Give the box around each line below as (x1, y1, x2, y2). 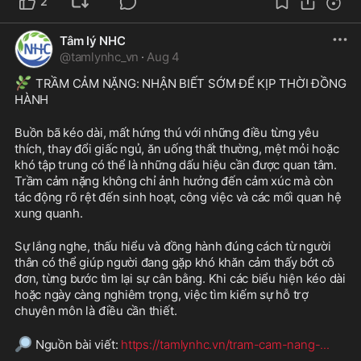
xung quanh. (15, 205, 83, 221)
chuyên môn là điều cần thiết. (15, 302, 177, 318)
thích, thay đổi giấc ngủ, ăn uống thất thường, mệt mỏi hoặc (15, 140, 339, 156)
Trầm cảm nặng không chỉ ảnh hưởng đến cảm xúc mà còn (15, 172, 334, 189)
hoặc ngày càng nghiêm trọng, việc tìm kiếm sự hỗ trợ (15, 286, 309, 302)
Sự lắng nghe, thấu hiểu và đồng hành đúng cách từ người (15, 238, 331, 254)
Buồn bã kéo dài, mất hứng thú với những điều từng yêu (15, 124, 319, 140)
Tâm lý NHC (60, 32, 126, 48)
